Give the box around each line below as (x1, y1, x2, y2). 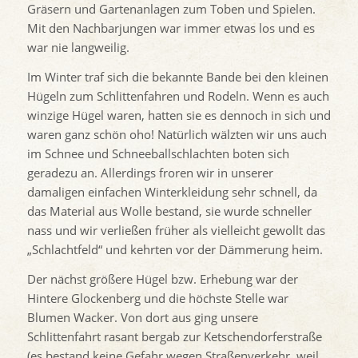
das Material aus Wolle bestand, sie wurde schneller (26, 202, 312, 219)
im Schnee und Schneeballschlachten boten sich (26, 145, 289, 161)
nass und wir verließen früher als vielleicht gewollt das (26, 221, 325, 238)
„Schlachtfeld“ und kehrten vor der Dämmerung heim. (26, 241, 323, 257)
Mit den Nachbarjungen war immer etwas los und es (26, 20, 315, 37)
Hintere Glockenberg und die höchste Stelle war (26, 289, 288, 306)
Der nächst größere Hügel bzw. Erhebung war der (26, 270, 298, 287)
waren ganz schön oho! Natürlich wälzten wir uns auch (26, 125, 327, 142)
